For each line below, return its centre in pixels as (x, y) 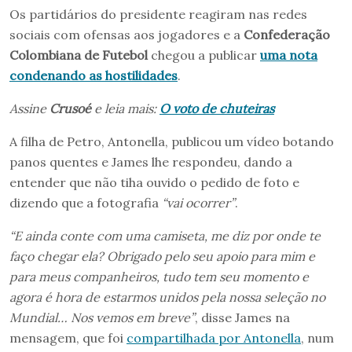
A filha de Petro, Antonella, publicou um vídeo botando (172, 141)
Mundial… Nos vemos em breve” (102, 317)
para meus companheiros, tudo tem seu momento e (159, 277)
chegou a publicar (204, 55)
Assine (29, 108)
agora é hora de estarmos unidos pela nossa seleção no (167, 297)
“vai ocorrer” (198, 203)
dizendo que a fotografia (86, 203)
